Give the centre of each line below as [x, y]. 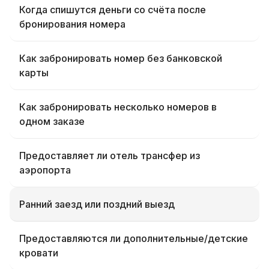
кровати [39, 253]
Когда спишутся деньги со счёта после [113, 10]
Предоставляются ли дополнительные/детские [134, 238]
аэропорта [45, 170]
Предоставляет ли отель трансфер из [110, 156]
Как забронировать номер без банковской [121, 58]
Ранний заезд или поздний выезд [97, 204]
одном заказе [52, 121]
